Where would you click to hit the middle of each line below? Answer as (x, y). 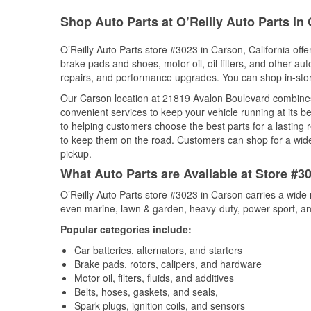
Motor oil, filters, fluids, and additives (154, 278)
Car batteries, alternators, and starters (158, 250)
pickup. (76, 153)
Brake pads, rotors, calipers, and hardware (168, 264)
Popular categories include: (126, 229)
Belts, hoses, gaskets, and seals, (146, 292)
